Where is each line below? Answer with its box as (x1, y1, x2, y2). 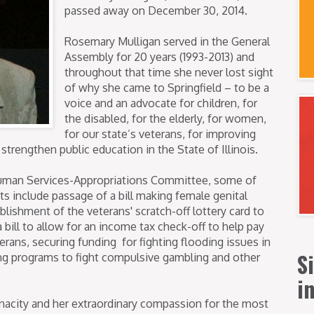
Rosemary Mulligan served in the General (64, 34, 270, 48)
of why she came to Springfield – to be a (64, 80, 269, 95)
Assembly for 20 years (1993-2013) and (64, 49, 254, 64)
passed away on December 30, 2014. (64, 3, 247, 18)
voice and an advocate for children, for (64, 95, 257, 110)
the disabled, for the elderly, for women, (64, 111, 266, 125)
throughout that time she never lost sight (64, 64, 273, 79)
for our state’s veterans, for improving (64, 126, 256, 141)
